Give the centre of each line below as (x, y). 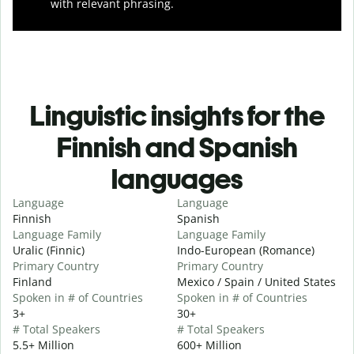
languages (177, 179)
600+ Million (209, 345)
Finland (32, 281)
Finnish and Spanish (177, 147)
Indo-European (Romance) (246, 250)
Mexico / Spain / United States (256, 281)
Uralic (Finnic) (49, 250)
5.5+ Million (43, 345)
